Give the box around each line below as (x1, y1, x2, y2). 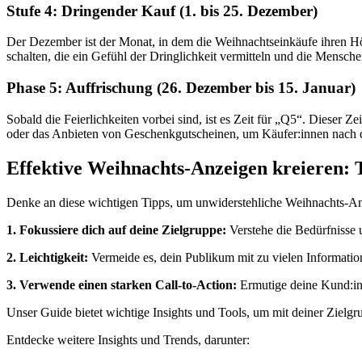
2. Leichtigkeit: (6, 250, 91, 264)
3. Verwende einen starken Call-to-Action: (6, 277, 237, 292)
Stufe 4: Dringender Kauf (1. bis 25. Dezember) (6, 2, 318, 19)
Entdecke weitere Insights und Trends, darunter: (6, 332, 250, 347)
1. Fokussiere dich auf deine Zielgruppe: (6, 222, 229, 237)
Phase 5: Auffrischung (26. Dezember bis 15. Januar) (6, 79, 356, 96)
